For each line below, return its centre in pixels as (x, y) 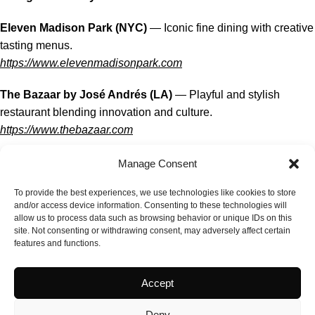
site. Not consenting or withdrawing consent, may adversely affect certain (152, 231)
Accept (157, 283)
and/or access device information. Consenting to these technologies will (150, 205)
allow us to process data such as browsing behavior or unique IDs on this (153, 218)
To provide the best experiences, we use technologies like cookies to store (155, 193)
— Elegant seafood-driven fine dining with (192, 161)
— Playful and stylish (226, 94)
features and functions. (57, 243)
